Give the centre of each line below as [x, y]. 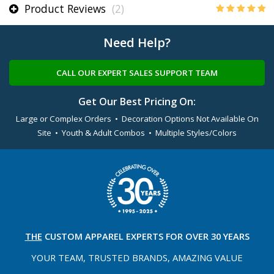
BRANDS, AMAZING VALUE [187, 258]
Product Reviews [65, 9]
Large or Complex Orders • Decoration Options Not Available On [137, 119]
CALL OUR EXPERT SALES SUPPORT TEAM [137, 73]
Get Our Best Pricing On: [137, 102]
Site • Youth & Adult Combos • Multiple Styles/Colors [137, 133]
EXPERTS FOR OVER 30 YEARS [187, 236]
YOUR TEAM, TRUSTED [80, 258]
